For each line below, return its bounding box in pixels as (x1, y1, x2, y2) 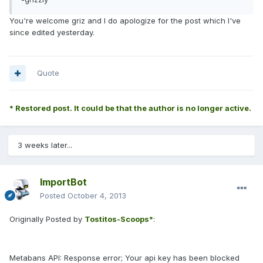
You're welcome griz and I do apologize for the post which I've (9, 16, 241, 26)
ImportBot (40, 176, 87, 188)
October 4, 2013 (68, 191, 126, 201)
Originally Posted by (9, 214, 85, 224)
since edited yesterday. (9, 28, 95, 38)
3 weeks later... (18, 140, 72, 150)
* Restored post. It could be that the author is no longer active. (9, 103, 251, 113)
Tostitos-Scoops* (85, 214, 153, 224)
